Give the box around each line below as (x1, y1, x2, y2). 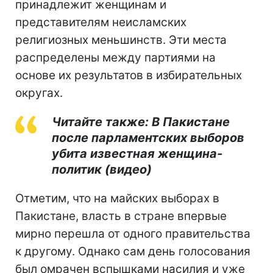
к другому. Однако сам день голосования (15, 244, 250, 258)
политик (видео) (52, 161, 152, 177)
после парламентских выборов (52, 130, 244, 145)
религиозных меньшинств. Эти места (15, 32, 227, 47)
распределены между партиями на (15, 50, 216, 65)
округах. (15, 85, 63, 100)
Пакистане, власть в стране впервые (15, 208, 227, 223)
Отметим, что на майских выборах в (15, 191, 219, 205)
